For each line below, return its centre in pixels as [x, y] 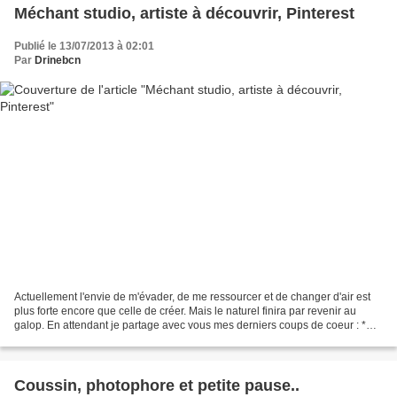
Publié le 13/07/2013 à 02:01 [84, 46]
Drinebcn [58, 60]
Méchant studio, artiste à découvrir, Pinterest [184, 13]
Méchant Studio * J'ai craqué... [87, 340]
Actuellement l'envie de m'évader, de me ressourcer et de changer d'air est [192, 297]
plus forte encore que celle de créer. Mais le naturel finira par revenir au [185, 311]
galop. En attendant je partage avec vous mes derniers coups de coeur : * [190, 326]
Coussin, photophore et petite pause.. [157, 386]
